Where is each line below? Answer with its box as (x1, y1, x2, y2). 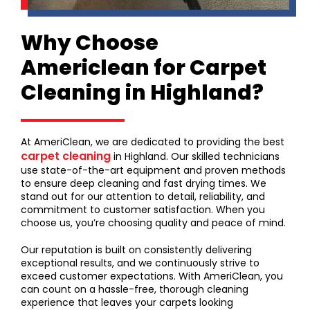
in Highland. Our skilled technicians (111, 149, 280, 164)
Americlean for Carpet (21, 53, 266, 83)
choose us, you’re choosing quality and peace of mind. (21, 216, 286, 230)
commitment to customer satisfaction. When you (21, 203, 265, 217)
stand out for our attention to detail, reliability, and (21, 190, 265, 204)
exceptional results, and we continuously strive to (21, 256, 259, 271)
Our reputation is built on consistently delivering (21, 243, 252, 257)
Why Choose (21, 28, 158, 58)
